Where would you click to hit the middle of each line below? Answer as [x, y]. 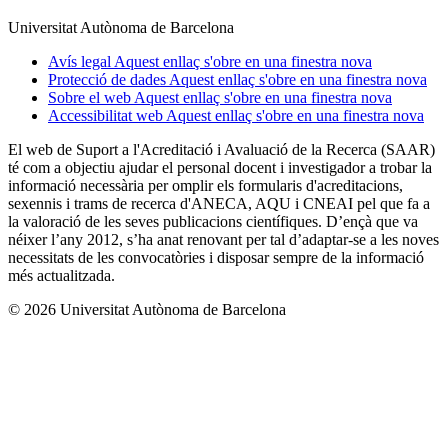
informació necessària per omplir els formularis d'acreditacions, [205, 185]
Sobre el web [91, 97]
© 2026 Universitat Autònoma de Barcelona [147, 309]
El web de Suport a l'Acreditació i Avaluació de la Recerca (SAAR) [221, 149]
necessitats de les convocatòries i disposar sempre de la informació [216, 257]
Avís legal [81, 61]
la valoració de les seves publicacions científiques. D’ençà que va [213, 221]
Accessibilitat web [107, 115]
